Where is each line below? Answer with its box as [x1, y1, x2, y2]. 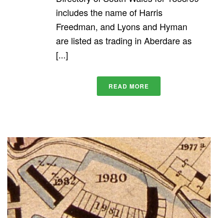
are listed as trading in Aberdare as [56, 34, 192, 47]
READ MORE [108, 82, 149, 91]
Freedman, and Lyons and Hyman [56, 20, 187, 33]
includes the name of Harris [56, 6, 163, 19]
